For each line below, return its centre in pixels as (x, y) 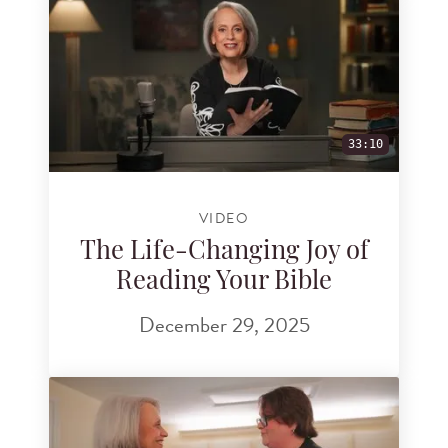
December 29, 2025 (224, 324)
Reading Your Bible (224, 283)
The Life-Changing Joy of (224, 253)
